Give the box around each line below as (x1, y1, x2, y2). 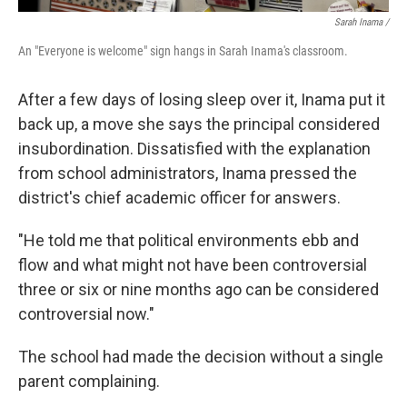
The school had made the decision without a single (18, 347, 383, 366)
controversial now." (18, 304, 154, 323)
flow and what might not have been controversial (18, 255, 367, 274)
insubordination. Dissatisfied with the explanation (18, 139, 371, 158)
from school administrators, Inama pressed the (18, 164, 357, 183)
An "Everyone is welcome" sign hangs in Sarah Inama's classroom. (18, 44, 348, 58)
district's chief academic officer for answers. (18, 188, 341, 207)
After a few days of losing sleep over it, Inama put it (18, 90, 385, 109)
